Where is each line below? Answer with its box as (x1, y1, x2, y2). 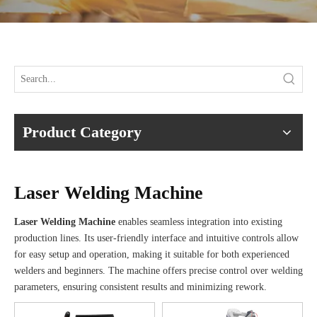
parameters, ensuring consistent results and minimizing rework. (14, 282, 267, 292)
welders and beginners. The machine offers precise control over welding (14, 265, 303, 276)
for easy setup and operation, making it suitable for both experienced (14, 249, 289, 260)
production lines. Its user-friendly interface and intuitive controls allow (14, 233, 299, 243)
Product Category (23, 123, 142, 141)
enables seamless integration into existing (115, 217, 282, 227)
